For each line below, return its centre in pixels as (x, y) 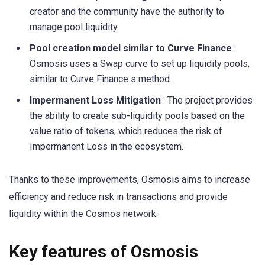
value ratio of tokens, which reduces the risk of (126, 131)
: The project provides (208, 100)
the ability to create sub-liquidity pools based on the (137, 115)
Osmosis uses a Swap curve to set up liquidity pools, (140, 63)
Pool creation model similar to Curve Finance (132, 48)
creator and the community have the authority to (127, 11)
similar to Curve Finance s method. (101, 79)
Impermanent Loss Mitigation (96, 100)
